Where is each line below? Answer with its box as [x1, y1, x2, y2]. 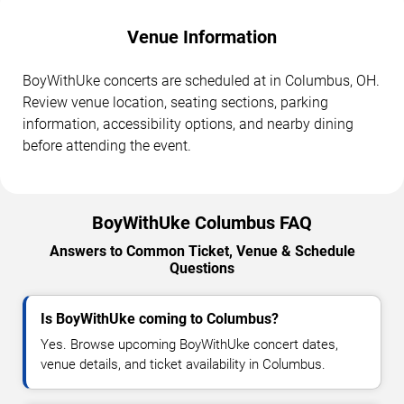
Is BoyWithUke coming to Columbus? [41, 309, 279, 327]
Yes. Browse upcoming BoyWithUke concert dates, [41, 335, 338, 353]
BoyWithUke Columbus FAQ [92, 211, 312, 234]
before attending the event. [23, 136, 191, 154]
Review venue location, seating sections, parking [23, 93, 328, 111]
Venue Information [127, 25, 277, 48]
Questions [170, 259, 234, 277]
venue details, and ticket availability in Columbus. [41, 355, 326, 372]
